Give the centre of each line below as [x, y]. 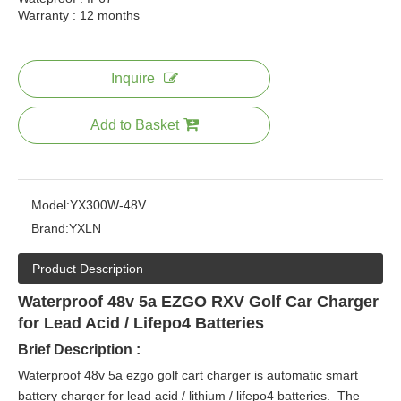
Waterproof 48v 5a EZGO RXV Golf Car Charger [198, 302]
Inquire [132, 78]
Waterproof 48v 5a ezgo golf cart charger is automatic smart [188, 375]
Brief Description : [79, 350]
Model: [51, 205]
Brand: [50, 228]
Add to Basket [134, 125]
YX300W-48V [108, 205]
